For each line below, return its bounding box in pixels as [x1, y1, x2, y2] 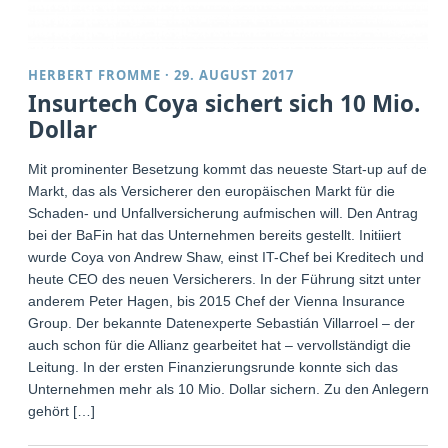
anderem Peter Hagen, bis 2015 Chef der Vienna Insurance [28, 292, 406, 309]
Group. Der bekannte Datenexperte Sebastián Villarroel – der [28, 314, 416, 331]
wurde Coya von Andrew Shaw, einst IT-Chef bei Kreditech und [28, 248, 425, 265]
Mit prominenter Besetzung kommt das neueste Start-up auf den [28, 160, 436, 177]
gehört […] [28, 402, 96, 419]
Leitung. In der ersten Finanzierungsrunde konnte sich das [28, 358, 399, 375]
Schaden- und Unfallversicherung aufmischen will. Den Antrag [28, 204, 419, 221]
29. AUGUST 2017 [174, 65, 295, 84]
